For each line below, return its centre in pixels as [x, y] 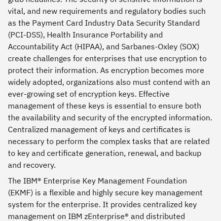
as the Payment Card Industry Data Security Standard [104, 22]
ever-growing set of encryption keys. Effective [89, 93]
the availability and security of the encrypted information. [110, 117]
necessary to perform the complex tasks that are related [109, 141]
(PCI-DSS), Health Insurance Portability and [85, 34]
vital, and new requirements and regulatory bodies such [107, 11]
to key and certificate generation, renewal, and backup [105, 153]
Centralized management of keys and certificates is [99, 129]
